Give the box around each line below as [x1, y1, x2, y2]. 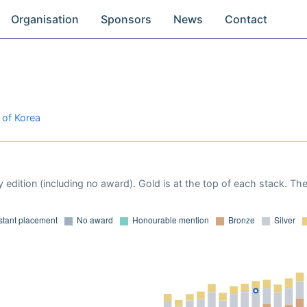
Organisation [11, 12, 79, 26]
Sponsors [101, 12, 152, 26]
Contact [225, 12, 268, 26]
